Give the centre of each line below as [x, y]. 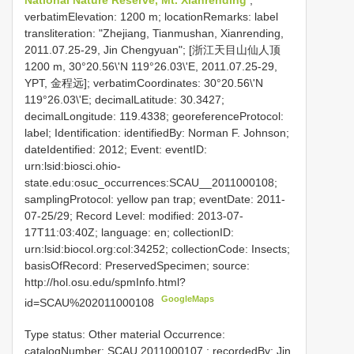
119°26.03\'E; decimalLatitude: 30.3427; [124, 99]
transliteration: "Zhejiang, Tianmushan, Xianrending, [154, 33]
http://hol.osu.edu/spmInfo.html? [105, 282]
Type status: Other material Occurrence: [125, 335]
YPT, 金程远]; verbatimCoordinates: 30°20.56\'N [144, 83]
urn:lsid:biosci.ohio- [73, 166]
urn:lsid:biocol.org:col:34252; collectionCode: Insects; [157, 249]
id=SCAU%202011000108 [91, 302]
